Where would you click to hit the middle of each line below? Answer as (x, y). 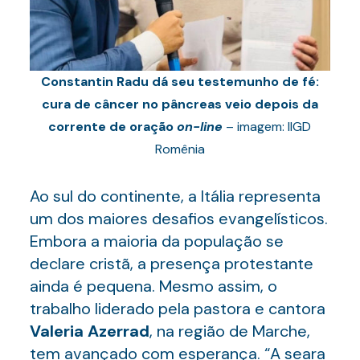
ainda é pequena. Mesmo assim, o (153, 286)
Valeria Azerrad (89, 331)
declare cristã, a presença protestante (171, 264)
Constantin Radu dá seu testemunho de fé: (180, 82)
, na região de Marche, (229, 331)
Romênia (180, 149)
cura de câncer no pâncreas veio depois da (180, 104)
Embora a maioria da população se (156, 241)
